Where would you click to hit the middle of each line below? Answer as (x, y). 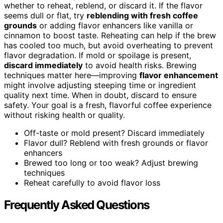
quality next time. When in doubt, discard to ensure (100, 95)
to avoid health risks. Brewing (140, 65)
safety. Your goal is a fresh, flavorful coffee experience (108, 105)
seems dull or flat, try (45, 15)
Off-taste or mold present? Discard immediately (114, 133)
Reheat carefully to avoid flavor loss (92, 182)
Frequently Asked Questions (77, 205)
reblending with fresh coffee (142, 15)
